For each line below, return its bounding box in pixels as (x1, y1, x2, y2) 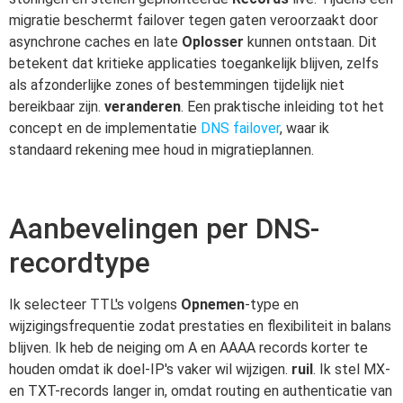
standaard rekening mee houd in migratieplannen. (9, 140, 314, 158)
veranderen (104, 97, 181, 115)
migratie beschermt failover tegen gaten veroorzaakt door (9, 11, 378, 29)
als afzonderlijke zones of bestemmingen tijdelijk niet (9, 76, 345, 94)
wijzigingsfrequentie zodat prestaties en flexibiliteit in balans (9, 317, 391, 335)
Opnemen (181, 295, 245, 313)
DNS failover (201, 119, 280, 137)
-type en (245, 295, 299, 313)
